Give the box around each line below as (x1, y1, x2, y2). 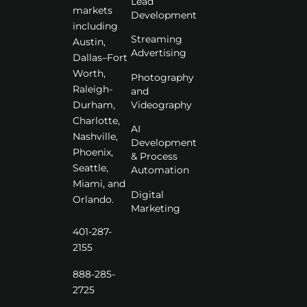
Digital (131, 188, 164, 201)
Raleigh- (72, 82, 112, 95)
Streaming (131, 33, 183, 46)
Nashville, (72, 130, 118, 143)
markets (72, 3, 112, 16)
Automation (131, 164, 190, 177)
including (72, 19, 118, 32)
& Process (131, 150, 178, 163)
